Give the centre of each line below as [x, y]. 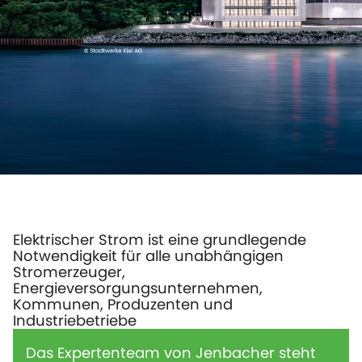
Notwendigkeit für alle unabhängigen [148, 256]
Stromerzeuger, [69, 272]
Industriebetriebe [75, 320]
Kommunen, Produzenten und [123, 304]
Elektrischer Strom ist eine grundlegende [160, 240]
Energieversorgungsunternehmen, [138, 288]
